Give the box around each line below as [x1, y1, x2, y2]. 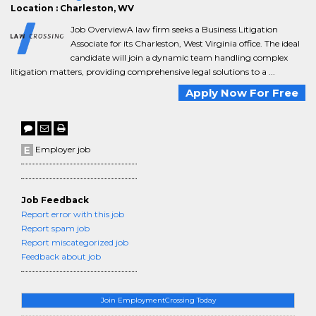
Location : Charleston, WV [11, 3, 134, 13]
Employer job [33, 144, 90, 154]
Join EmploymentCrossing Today [100, 296, 216, 305]
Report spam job [21, 223, 90, 233]
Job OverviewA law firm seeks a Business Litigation [71, 24, 278, 35]
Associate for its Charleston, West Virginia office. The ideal [71, 38, 300, 49]
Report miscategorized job [21, 237, 128, 248]
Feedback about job [21, 251, 101, 262]
